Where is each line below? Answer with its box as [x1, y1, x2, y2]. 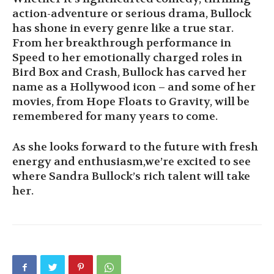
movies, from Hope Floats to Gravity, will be [12, 94, 250, 109]
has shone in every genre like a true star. [12, 21, 234, 35]
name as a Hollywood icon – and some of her [12, 80, 256, 94]
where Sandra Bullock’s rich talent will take [12, 169, 250, 183]
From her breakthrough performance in [12, 35, 231, 50]
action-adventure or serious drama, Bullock [12, 6, 251, 21]
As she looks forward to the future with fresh [12, 139, 258, 154]
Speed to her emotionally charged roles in [12, 50, 242, 65]
